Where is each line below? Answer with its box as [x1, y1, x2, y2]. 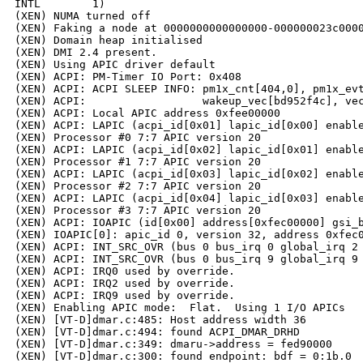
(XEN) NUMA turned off [15, 10, 151, 23]
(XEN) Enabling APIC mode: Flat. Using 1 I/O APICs [15, 301, 345, 314]
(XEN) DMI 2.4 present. [15, 46, 157, 59]
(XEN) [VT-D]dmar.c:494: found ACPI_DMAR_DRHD [15, 326, 300, 339]
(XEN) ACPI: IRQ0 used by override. [15, 265, 235, 278]
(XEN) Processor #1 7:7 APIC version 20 [15, 156, 261, 169]
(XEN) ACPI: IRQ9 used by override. [15, 289, 235, 302]
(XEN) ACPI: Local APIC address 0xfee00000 [15, 107, 280, 120]
